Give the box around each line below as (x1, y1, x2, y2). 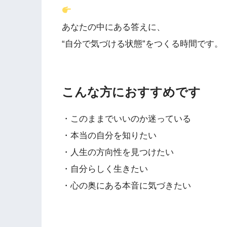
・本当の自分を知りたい (62, 130, 157, 140)
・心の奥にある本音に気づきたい (62, 180, 191, 191)
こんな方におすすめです (62, 85, 201, 99)
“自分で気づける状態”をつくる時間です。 (62, 39, 223, 49)
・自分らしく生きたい (62, 164, 148, 174)
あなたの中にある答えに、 (62, 22, 165, 32)
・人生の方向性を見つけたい (62, 147, 174, 157)
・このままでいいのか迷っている (62, 113, 191, 124)
